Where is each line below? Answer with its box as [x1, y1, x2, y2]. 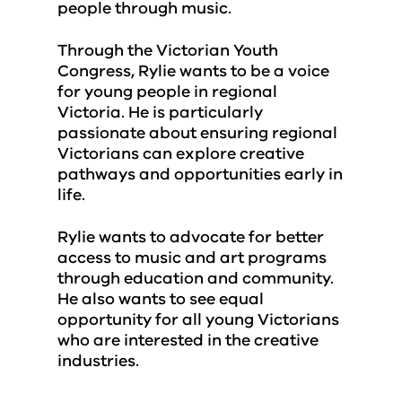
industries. [57, 350, 139, 371]
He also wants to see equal [57, 288, 264, 310]
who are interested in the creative [57, 329, 319, 351]
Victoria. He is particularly [57, 101, 263, 123]
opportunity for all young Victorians [57, 309, 339, 330]
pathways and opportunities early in [57, 163, 343, 185]
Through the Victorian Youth [57, 39, 278, 61]
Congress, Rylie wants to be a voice [57, 60, 329, 82]
